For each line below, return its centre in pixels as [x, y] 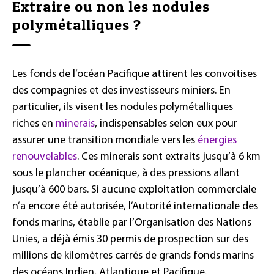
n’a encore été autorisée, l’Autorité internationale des [135, 207]
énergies [217, 141]
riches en [34, 124]
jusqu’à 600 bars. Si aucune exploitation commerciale [134, 190]
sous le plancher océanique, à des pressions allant [126, 174]
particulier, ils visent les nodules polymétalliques [123, 108]
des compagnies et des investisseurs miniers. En [121, 91]
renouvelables [45, 157]
